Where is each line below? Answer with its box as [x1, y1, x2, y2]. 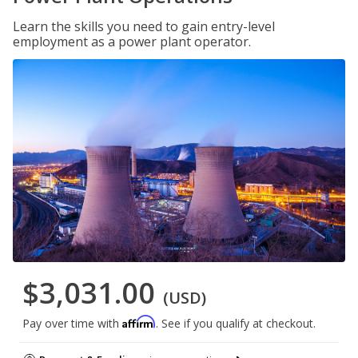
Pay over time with [22, 316, 122, 332]
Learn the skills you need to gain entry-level [13, 18, 275, 35]
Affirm [122, 315, 156, 329]
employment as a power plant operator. [13, 33, 251, 50]
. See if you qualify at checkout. [156, 316, 316, 332]
